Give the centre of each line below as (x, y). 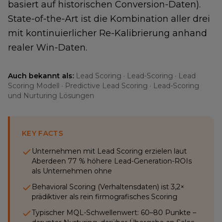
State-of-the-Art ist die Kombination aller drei (109, 19)
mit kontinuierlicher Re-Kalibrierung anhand (108, 33)
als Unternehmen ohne (72, 171)
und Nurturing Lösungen (51, 96)
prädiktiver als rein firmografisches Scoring (105, 197)
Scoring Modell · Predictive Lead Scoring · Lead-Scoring (104, 86)
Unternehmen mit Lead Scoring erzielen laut (109, 151)
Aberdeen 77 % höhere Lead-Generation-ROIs (112, 161)
